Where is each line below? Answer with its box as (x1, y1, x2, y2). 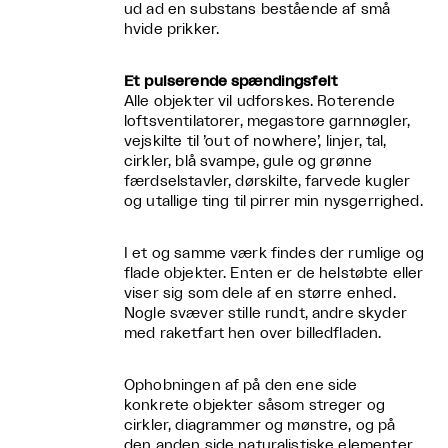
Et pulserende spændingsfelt (124, 74, 339, 90)
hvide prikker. (124, 22, 220, 38)
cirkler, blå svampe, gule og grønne (124, 154, 373, 170)
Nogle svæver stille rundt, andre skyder (124, 306, 407, 322)
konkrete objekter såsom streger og (124, 398, 386, 414)
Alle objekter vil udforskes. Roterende (124, 94, 395, 110)
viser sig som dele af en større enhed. (124, 286, 396, 302)
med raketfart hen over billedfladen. (124, 326, 382, 342)
